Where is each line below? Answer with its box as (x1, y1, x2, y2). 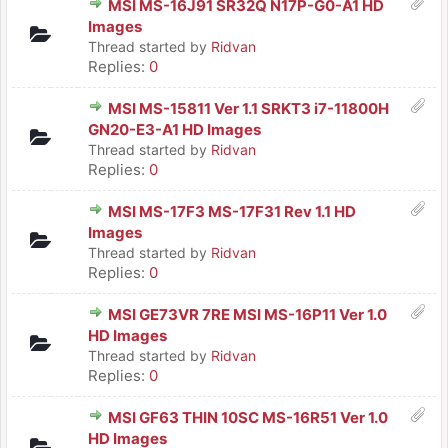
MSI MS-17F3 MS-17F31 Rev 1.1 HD (108, 202, 356, 221)
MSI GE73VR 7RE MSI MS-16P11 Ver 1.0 (108, 305, 387, 324)
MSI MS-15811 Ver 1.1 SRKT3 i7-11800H (108, 99, 389, 118)
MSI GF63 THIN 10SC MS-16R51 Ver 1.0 (108, 408, 388, 427)
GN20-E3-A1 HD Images (88, 120, 261, 139)
